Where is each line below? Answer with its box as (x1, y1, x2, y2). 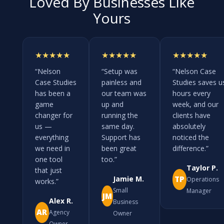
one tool (34, 154, 62, 164)
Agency (48, 208, 69, 217)
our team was (101, 88, 146, 98)
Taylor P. (186, 163, 218, 173)
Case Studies (34, 77, 76, 87)
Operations (186, 175, 219, 184)
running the (101, 110, 138, 120)
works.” (34, 176, 58, 186)
